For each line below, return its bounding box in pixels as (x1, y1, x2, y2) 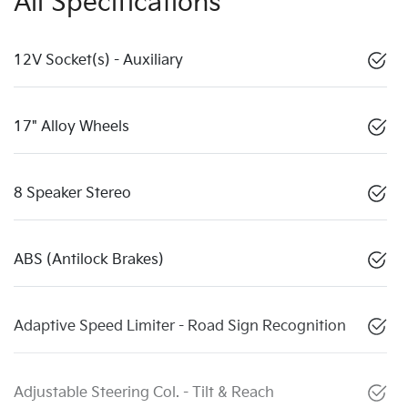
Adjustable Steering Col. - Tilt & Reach (14, 383, 274, 402)
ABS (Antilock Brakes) (14, 250, 164, 269)
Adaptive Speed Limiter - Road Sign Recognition (14, 317, 346, 335)
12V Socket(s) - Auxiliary (14, 51, 183, 69)
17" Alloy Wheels (14, 117, 129, 136)
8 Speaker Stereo (14, 184, 131, 202)
